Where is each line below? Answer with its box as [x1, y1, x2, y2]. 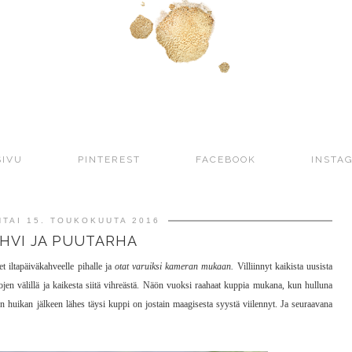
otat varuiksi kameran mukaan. [114, 261, 234, 273]
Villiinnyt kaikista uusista [233, 261, 333, 273]
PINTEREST [78, 154, 141, 165]
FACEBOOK [196, 154, 256, 165]
